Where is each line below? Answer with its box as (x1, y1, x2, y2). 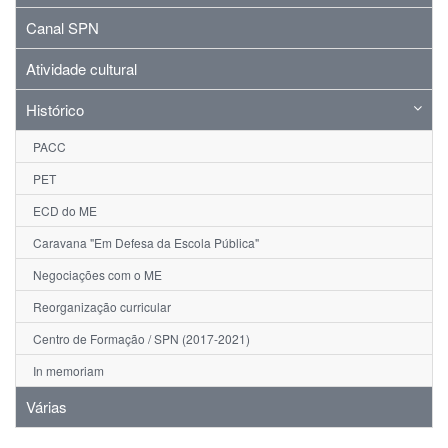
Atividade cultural (26, 58, 137, 80)
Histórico (26, 99, 84, 121)
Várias (26, 396, 67, 418)
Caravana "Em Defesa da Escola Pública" (33, 234, 259, 252)
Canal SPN (26, 17, 99, 39)
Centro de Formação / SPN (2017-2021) (33, 330, 250, 348)
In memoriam (33, 362, 104, 380)
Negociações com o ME (33, 266, 162, 284)
